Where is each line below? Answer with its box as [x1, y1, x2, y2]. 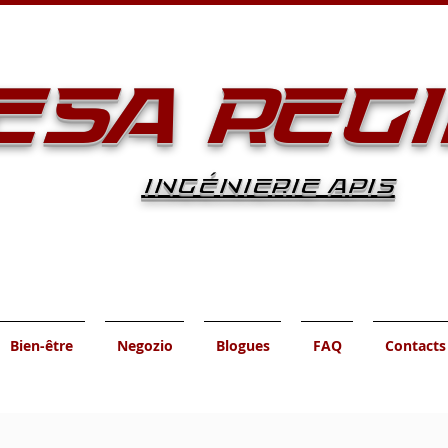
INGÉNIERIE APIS [141, 170, 395, 202]
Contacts [384, 335, 446, 355]
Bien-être [10, 335, 73, 355]
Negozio [116, 335, 173, 355]
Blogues [215, 335, 270, 355]
